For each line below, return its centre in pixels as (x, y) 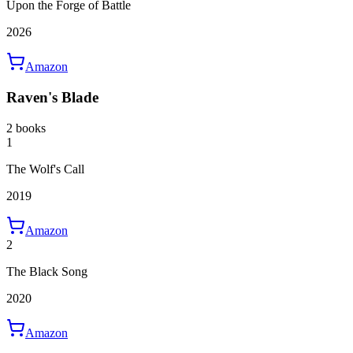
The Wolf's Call (45, 169)
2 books (26, 128)
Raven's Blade (52, 98)
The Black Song (47, 271)
